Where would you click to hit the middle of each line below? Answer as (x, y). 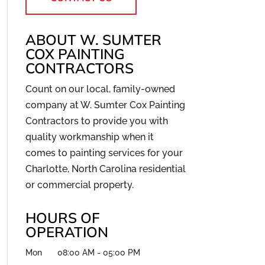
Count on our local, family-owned (100, 89)
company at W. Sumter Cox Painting (105, 105)
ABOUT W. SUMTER (93, 39)
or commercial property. (79, 185)
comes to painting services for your (104, 153)
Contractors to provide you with (96, 121)
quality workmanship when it (89, 137)
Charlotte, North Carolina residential (105, 169)
